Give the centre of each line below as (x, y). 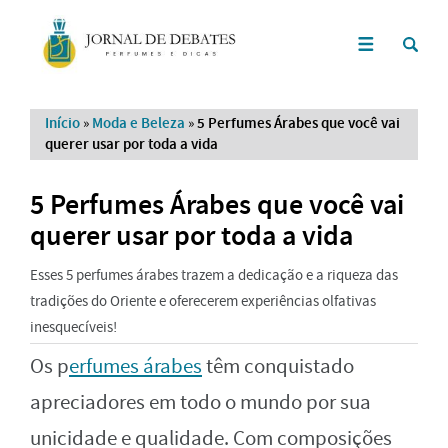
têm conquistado (278, 366)
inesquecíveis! (73, 326)
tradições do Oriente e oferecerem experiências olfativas (203, 300)
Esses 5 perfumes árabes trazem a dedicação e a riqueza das (214, 274)
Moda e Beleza (138, 122)
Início (62, 122)
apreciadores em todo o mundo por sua (200, 402)
